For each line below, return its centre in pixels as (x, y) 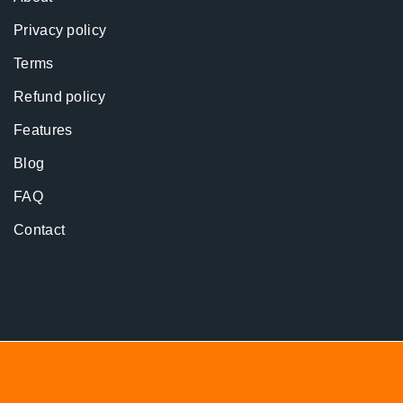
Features (43, 130)
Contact (40, 230)
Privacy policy (60, 30)
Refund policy (59, 97)
